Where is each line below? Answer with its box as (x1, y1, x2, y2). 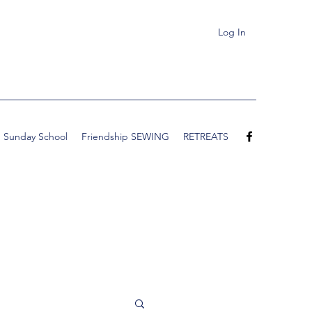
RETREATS (183, 130, 228, 143)
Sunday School (3, 130, 68, 143)
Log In (217, 25, 246, 38)
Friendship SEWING (81, 130, 169, 143)
